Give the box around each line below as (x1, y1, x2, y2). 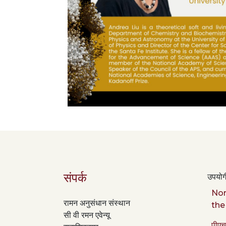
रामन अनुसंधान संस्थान (64, 198, 130, 208)
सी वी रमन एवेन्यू (64, 210, 110, 220)
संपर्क (64, 170, 87, 185)
